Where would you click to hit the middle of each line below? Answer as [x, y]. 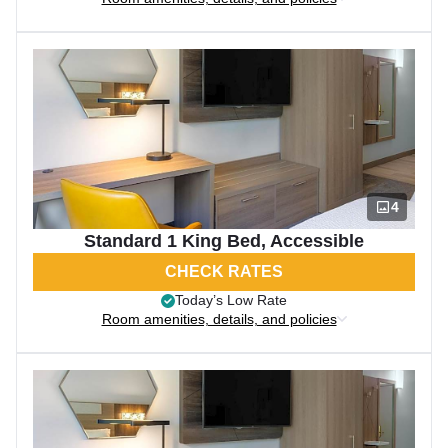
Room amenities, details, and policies [219, 319]
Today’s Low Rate [231, 300]
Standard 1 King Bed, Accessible [224, 241]
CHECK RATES [224, 271]
